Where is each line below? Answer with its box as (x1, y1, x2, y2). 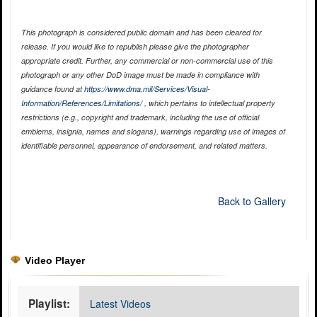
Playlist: (28, 296, 70, 312)
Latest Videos (90, 296, 151, 311)
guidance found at (21, 83, 84, 95)
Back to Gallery (217, 194, 286, 209)
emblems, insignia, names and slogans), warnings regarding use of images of (21, 126, 285, 137)
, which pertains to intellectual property (142, 98, 275, 109)
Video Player (25, 255, 85, 267)
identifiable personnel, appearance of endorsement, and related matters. (21, 140, 267, 151)
